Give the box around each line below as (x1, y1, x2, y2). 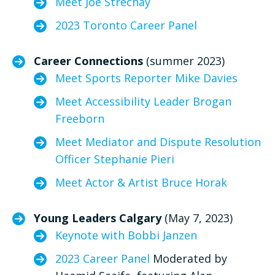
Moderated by (150, 250, 227, 266)
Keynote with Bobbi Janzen (55, 227, 197, 242)
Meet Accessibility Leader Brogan (55, 93, 231, 109)
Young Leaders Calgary (34, 210, 165, 225)
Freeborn (55, 110, 104, 126)
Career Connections (34, 53, 143, 68)
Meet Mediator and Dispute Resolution (55, 134, 261, 149)
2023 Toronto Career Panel (55, 17, 197, 33)
